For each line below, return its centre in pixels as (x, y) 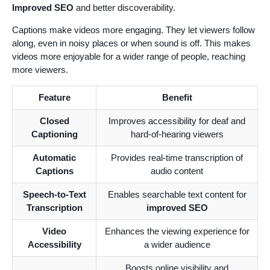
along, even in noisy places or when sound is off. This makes (131, 43)
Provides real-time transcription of (177, 157)
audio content (177, 171)
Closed (54, 121)
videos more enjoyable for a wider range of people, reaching (129, 56)
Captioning (54, 134)
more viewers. (40, 69)
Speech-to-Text (54, 194)
